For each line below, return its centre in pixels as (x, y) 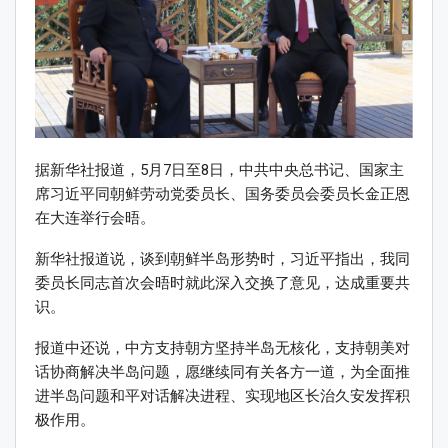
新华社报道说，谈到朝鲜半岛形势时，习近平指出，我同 (222, 259)
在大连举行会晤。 (95, 218)
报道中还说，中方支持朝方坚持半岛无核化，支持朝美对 (222, 348)
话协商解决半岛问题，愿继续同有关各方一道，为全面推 (222, 372)
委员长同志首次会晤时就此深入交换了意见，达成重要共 (222, 283)
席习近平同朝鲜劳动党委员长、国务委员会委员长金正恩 (222, 194)
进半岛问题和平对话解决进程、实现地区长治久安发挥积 (222, 396)
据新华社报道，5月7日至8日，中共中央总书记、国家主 (219, 170)
